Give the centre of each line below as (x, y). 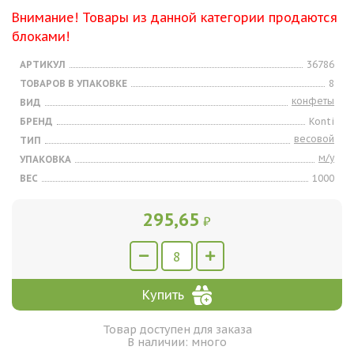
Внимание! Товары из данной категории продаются (175, 17)
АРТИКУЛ (43, 64)
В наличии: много (177, 342)
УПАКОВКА (45, 159)
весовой (314, 139)
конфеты (313, 101)
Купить (163, 295)
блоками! (41, 36)
